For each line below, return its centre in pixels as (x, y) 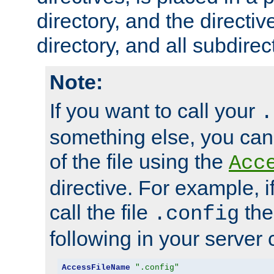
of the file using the (139, 162)
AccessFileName (96, 267)
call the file (102, 213)
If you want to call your (155, 111)
